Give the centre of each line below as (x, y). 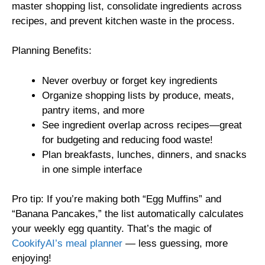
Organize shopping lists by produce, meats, (138, 95)
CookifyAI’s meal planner (67, 244)
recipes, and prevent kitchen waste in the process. (123, 21)
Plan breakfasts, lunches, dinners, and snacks (144, 154)
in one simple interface (92, 169)
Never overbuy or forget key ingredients (130, 80)
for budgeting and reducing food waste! (127, 140)
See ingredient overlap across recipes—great (142, 125)
